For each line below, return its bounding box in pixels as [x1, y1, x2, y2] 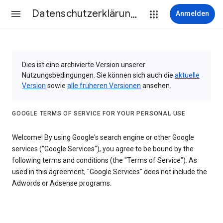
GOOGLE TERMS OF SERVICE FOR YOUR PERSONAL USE [12, 110, 186, 117]
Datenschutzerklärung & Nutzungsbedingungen [130, 7, 137, 20]
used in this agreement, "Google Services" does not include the [12, 168, 207, 176]
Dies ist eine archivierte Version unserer [22, 61, 145, 69]
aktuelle [175, 71, 200, 79]
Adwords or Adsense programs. [12, 179, 111, 188]
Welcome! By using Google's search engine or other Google [12, 133, 194, 142]
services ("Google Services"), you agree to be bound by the [12, 145, 194, 153]
